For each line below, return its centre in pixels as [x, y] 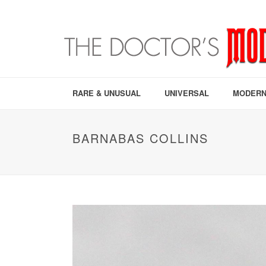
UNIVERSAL [187, 93]
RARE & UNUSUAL [107, 93]
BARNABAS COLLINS [140, 138]
